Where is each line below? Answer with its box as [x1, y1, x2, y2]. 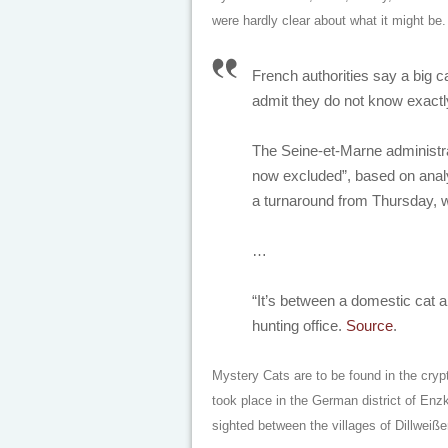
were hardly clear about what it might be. [212, 13, 446, 28]
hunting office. [252, 317, 346, 334]
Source [346, 317, 393, 334]
